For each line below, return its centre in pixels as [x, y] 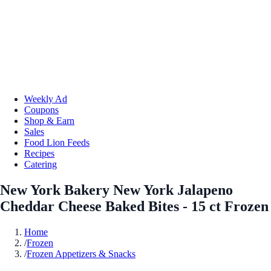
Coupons [41, 109]
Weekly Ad [46, 99]
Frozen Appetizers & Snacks [81, 253]
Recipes [39, 153]
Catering [41, 164]
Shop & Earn [49, 120]
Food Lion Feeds [57, 142]
